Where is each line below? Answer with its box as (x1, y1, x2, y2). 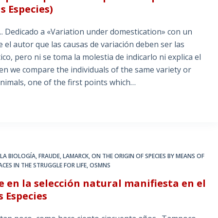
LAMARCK (63, 152, 89, 161)
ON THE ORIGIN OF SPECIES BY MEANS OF (91, 152, 205, 161)
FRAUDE (38, 152, 60, 161)
